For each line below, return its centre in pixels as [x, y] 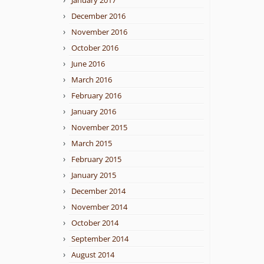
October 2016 [95, 48]
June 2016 [88, 64]
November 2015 [99, 127]
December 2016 [98, 16]
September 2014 [100, 239]
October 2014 [95, 223]
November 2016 [99, 32]
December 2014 [98, 191]
